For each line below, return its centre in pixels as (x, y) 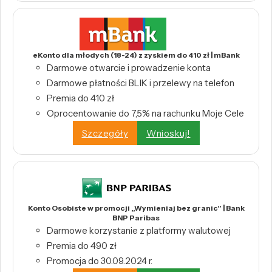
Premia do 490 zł (82, 246)
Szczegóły (105, 133)
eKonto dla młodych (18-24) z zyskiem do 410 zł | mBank (136, 55)
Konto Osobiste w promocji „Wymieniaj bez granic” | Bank (136, 208)
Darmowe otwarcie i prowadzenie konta (129, 68)
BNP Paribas (136, 218)
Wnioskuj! (168, 133)
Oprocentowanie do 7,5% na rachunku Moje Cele (145, 114)
